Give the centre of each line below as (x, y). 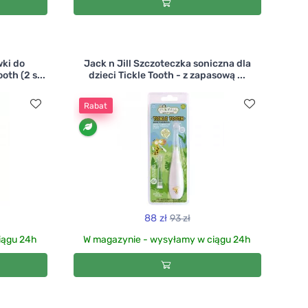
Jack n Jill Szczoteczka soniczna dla (167, 64)
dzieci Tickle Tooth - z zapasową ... (167, 76)
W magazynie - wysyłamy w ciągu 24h (167, 239)
